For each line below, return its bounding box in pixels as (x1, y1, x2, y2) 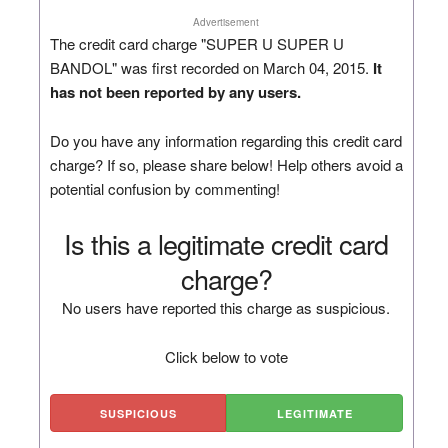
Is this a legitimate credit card (64, 223, 389, 263)
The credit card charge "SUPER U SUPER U (49, 32, 344, 54)
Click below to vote (164, 345, 288, 367)
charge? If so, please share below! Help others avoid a (49, 153, 403, 175)
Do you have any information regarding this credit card (49, 129, 402, 151)
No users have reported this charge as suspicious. (62, 296, 391, 318)
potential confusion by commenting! (49, 177, 280, 199)
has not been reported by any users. (49, 80, 301, 103)
